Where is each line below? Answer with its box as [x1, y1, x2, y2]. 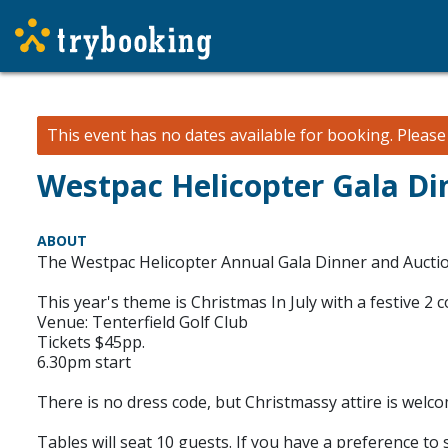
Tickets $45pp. [37, 331, 145, 353]
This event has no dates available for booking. [47, 124, 393, 146]
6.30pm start [37, 351, 131, 373]
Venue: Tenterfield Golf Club [37, 311, 248, 333]
